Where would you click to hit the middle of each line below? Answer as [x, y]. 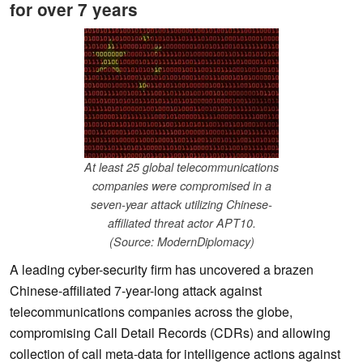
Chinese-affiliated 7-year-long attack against [136, 291]
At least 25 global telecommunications [181, 167]
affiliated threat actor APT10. [181, 223]
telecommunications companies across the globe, [151, 312]
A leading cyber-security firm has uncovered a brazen [162, 270]
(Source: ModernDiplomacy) [181, 242]
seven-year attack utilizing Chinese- [181, 205]
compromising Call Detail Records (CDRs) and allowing [170, 333]
